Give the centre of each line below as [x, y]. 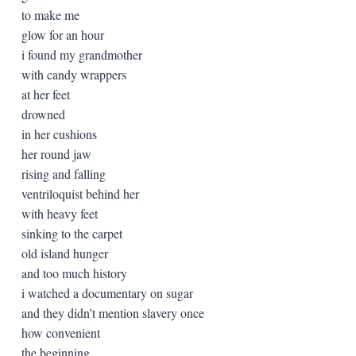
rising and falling [63, 173]
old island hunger [64, 253]
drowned [43, 114]
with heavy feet [59, 213]
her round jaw [56, 153]
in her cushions [59, 133]
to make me [50, 14]
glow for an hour [62, 34]
